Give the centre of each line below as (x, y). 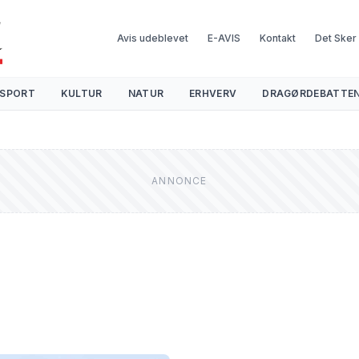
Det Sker (335, 38)
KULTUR (81, 93)
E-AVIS (224, 38)
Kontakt (277, 38)
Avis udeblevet (152, 38)
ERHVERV (213, 93)
